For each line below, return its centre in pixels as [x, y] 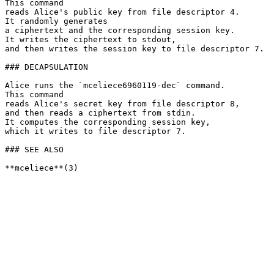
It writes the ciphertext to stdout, [91, 39]
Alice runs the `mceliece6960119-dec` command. [115, 85]
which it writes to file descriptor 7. [95, 131]
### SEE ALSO [34, 150]
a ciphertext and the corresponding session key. [120, 30]
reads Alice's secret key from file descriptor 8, [122, 104]
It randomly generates [56, 21]
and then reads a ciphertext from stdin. [100, 113]
